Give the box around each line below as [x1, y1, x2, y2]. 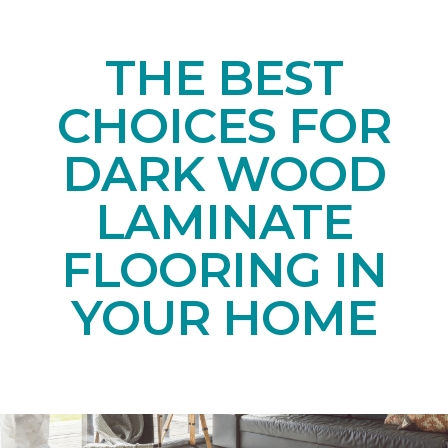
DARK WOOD [61, 144, 387, 203]
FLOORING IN [60, 240, 388, 299]
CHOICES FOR [56, 96, 392, 155]
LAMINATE [94, 192, 354, 251]
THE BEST [104, 48, 344, 107]
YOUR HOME [70, 288, 378, 347]
